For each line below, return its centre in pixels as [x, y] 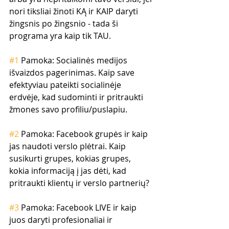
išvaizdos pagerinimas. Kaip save [73, 72]
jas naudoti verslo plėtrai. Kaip [68, 146]
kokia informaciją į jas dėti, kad [69, 170]
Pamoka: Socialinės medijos [74, 60]
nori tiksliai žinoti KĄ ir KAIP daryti [75, 11]
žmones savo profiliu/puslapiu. [68, 109]
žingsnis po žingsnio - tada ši [65, 23]
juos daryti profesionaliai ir [62, 220]
